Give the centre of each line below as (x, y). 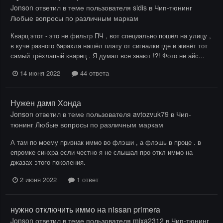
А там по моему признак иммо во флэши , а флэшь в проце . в (106, 142)
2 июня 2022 (38, 180)
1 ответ (87, 180)
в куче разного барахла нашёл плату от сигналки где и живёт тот (109, 45)
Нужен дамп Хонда (46, 103)
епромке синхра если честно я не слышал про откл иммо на (102, 152)
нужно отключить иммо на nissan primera (85, 210)
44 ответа (94, 73)
